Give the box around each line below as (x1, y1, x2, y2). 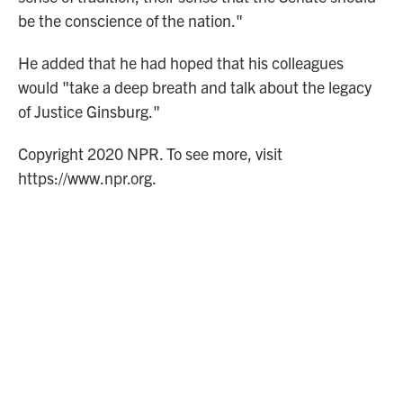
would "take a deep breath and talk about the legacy (18, 76, 372, 97)
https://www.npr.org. (18, 166, 157, 188)
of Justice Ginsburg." (18, 100, 160, 121)
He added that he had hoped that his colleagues (18, 51, 344, 73)
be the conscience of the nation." (18, 9, 243, 31)
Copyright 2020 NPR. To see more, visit (18, 142, 282, 164)
